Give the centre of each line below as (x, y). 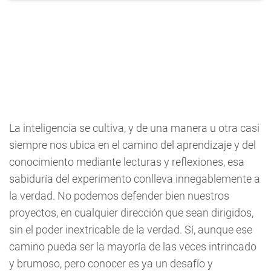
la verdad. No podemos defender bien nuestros (119, 196)
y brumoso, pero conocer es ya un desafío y (111, 263)
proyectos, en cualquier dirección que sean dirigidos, (131, 213)
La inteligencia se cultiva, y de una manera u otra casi (134, 128)
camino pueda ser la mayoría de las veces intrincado (133, 247)
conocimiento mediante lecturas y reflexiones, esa (127, 162)
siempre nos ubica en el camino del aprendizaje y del (132, 145)
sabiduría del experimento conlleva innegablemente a (135, 179)
